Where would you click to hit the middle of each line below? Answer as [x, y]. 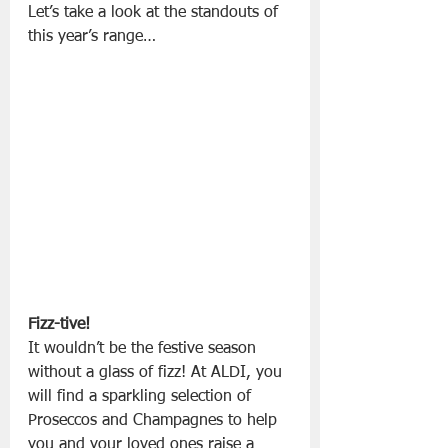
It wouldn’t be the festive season [144, 349]
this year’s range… [92, 37]
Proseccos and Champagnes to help [155, 421]
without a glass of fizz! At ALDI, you [157, 373]
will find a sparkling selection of [142, 397]
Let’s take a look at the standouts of [155, 13]
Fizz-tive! [59, 325]
